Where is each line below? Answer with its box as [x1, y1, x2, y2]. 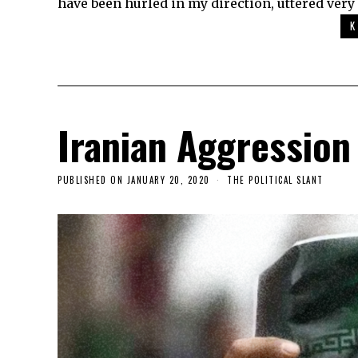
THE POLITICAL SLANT [227, 173, 324, 187]
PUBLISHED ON [58, 173, 123, 187]
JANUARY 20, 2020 [126, 173, 210, 187]
